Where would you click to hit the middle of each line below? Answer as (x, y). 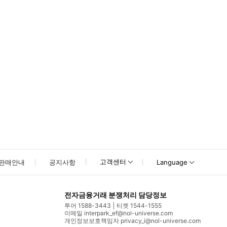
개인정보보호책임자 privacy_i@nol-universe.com (133, 220)
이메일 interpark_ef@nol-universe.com (119, 213)
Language (172, 162)
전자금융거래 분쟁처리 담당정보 (116, 195)
